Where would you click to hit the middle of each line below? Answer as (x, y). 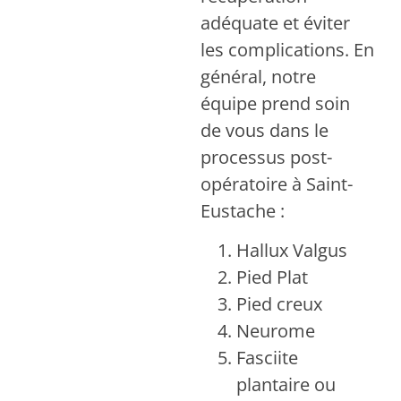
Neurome (276, 331)
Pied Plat (272, 277)
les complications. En (287, 50)
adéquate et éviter (275, 23)
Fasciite (267, 358)
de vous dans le (264, 131)
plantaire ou (286, 385)
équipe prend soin (275, 104)
